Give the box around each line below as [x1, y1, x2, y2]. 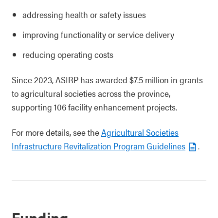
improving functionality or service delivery [22, 28, 174, 40]
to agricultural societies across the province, [12, 87, 170, 99]
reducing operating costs [22, 48, 113, 60]
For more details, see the [12, 126, 101, 138]
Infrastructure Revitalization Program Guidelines [12, 140, 185, 152]
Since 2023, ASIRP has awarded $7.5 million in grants [12, 73, 203, 86]
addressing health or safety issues [22, 8, 146, 20]
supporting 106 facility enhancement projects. [12, 101, 177, 113]
